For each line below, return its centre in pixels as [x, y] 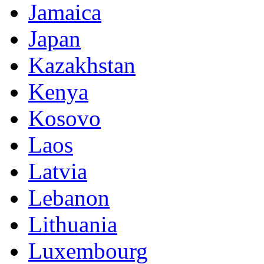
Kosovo [65, 118]
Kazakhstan [82, 65]
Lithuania [73, 225]
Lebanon [69, 198]
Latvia [58, 171]
